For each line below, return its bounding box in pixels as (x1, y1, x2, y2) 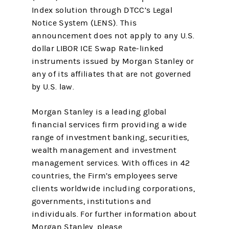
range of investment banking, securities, (32, 133, 189, 142)
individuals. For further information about (32, 210, 197, 219)
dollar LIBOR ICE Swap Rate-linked (32, 44, 164, 53)
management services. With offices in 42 (32, 158, 190, 168)
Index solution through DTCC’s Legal (32, 6, 173, 15)
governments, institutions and (32, 197, 152, 206)
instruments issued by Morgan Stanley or (32, 57, 194, 66)
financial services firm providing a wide (32, 120, 187, 129)
